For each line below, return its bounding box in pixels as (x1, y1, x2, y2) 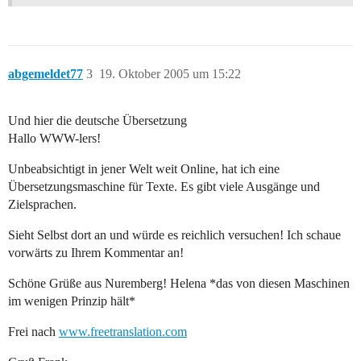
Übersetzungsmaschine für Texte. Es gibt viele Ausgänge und (8, 180, 320, 194)
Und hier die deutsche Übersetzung (8, 114, 187, 128)
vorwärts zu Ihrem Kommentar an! (8, 246, 184, 260)
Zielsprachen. (8, 197, 77, 212)
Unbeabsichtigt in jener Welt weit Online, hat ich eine (8, 162, 280, 176)
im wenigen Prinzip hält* (8, 294, 135, 309)
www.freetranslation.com (59, 325, 187, 339)
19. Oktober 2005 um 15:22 (99, 67, 241, 81)
